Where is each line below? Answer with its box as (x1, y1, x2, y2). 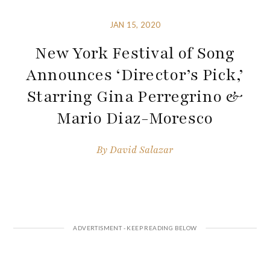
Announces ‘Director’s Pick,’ (26, 64, 244, 86)
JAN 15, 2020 (109, 20, 161, 30)
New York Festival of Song (35, 42, 235, 64)
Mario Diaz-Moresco (57, 107, 213, 130)
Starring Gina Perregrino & (27, 86, 243, 108)
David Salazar (110, 143, 174, 157)
